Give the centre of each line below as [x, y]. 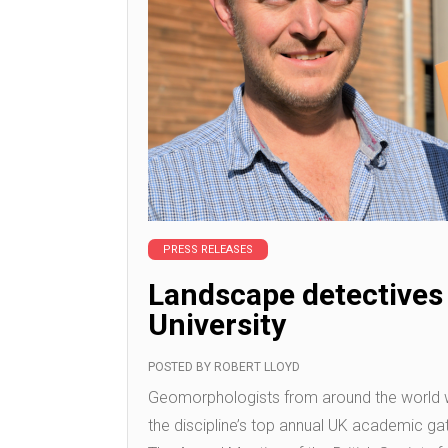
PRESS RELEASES [208, 249]
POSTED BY [181, 367]
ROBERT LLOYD [257, 367]
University [217, 324]
